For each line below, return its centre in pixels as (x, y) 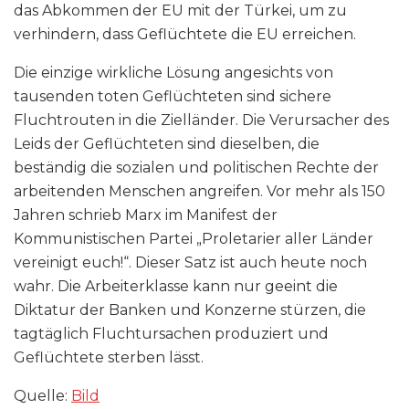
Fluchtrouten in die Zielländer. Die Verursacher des (201, 120)
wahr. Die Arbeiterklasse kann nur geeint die (176, 286)
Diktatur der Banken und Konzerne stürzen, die (190, 309)
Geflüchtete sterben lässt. (109, 357)
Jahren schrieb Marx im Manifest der (146, 215)
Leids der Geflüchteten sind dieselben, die (167, 143)
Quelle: (42, 395)
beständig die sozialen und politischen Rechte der (196, 167)
